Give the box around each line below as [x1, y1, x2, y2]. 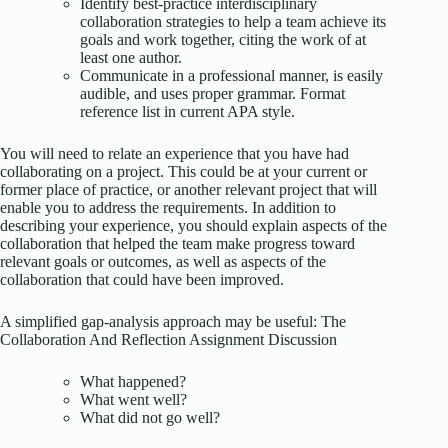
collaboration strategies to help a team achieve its [80, 13, 386, 31]
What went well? [80, 391, 187, 409]
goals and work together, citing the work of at [80, 31, 366, 49]
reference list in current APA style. [80, 103, 295, 121]
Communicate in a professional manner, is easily [80, 67, 383, 85]
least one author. [80, 49, 182, 67]
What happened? [80, 373, 186, 391]
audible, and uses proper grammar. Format [80, 85, 345, 103]
